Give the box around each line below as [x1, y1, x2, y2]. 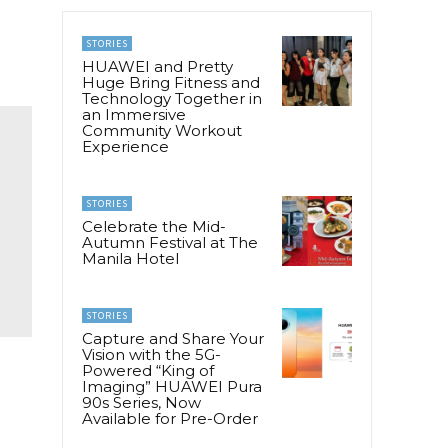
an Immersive [82, 104, 186, 124]
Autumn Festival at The [82, 232, 258, 252]
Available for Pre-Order [82, 408, 258, 428]
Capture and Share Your [82, 328, 264, 348]
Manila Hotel [82, 248, 179, 268]
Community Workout [82, 120, 242, 140]
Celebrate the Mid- [82, 216, 226, 236]
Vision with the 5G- [82, 344, 221, 364]
